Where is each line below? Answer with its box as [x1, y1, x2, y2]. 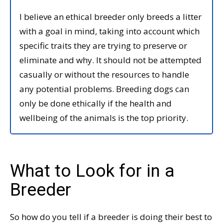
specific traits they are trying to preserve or [19, 39, 187, 51]
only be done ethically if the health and [19, 97, 172, 109]
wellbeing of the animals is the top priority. [19, 111, 188, 123]
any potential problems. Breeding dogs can [19, 83, 189, 95]
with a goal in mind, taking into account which [19, 25, 200, 37]
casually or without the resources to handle [19, 68, 189, 80]
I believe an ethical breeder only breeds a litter [19, 10, 202, 22]
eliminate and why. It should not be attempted [19, 54, 202, 66]
